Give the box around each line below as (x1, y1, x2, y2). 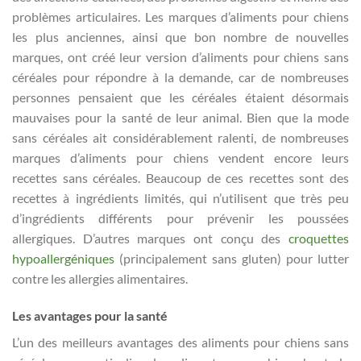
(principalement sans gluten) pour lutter (114, 251, 349, 267)
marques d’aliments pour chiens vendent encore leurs (12, 150, 349, 166)
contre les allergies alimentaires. (12, 271, 188, 287)
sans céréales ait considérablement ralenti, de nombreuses (12, 130, 349, 146)
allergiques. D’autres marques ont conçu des (12, 230, 288, 247)
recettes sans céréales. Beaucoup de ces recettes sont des (12, 170, 349, 186)
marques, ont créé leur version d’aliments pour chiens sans (12, 49, 349, 65)
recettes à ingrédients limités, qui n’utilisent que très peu (12, 190, 349, 206)
